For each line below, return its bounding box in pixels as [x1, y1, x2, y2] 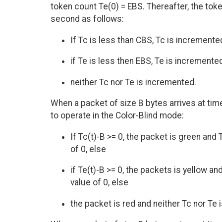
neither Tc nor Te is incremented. [70, 77, 196, 87]
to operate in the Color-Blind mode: [51, 111, 184, 121]
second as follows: [51, 14, 124, 24]
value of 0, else [70, 177, 128, 188]
